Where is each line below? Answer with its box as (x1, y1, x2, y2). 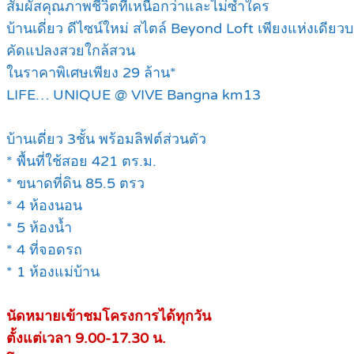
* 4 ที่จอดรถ (6, 241, 82, 259)
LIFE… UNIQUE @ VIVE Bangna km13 (6, 86, 261, 104)
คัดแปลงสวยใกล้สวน (6, 42, 135, 60)
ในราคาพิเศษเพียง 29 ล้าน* (6, 64, 176, 82)
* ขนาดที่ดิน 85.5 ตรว (6, 175, 145, 193)
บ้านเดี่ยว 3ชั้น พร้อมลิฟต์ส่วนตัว (6, 130, 206, 149)
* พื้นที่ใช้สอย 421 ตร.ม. (6, 153, 156, 171)
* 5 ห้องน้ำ (6, 219, 72, 237)
